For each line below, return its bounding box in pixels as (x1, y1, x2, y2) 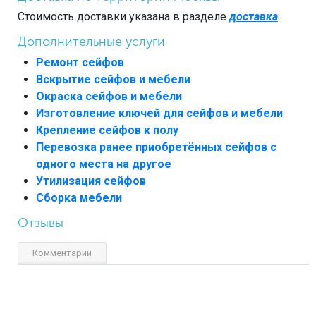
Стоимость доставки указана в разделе (18, 10, 229, 24)
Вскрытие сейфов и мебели (36, 72, 190, 86)
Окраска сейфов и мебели (36, 89, 182, 103)
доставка (229, 10, 278, 24)
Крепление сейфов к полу (36, 123, 178, 137)
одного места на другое (36, 157, 171, 171)
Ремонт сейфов (36, 55, 124, 69)
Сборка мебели (36, 190, 122, 205)
